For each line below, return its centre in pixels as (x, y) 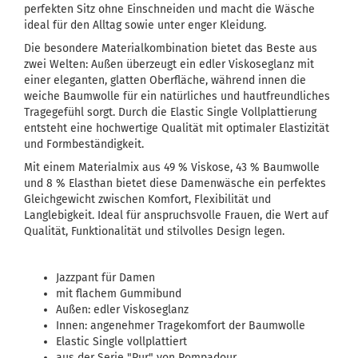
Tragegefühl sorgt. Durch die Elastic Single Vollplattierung (170, 112)
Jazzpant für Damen (105, 278)
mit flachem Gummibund (119, 294)
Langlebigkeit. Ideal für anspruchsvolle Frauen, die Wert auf (176, 215)
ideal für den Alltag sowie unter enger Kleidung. (145, 25)
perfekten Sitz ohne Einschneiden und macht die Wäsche (169, 9)
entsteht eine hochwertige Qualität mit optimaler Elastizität (177, 128)
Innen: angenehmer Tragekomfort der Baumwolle (181, 326)
